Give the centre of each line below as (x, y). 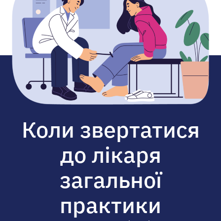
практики (110, 205)
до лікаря (110, 155)
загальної (110, 180)
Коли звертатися (110, 129)
